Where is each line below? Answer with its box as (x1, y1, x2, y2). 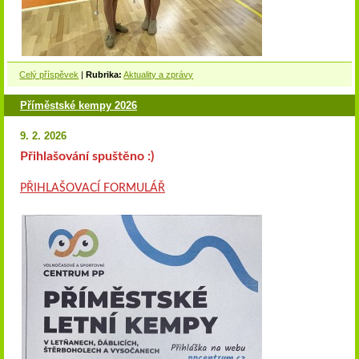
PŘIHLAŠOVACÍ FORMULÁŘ (20, 183, 165, 195)
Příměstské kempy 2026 (20, 99, 137, 111)
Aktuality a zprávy (123, 70, 194, 80)
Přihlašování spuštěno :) (20, 150, 154, 163)
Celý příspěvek (19, 70, 79, 80)
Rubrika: (86, 70, 123, 80)
